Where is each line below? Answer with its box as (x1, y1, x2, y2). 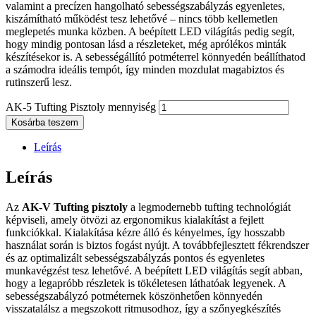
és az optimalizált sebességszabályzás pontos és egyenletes (6, 251, 265, 264)
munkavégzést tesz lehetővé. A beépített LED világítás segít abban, (6, 264, 303, 276)
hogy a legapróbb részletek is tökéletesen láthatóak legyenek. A (6, 276, 286, 289)
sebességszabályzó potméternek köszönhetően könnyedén (6, 289, 262, 302)
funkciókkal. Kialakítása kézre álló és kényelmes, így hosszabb (6, 226, 285, 238)
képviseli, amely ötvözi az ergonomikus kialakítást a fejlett (6, 213, 264, 226)
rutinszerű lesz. (6, 75, 72, 88)
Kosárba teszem (11, 116, 78, 128)
